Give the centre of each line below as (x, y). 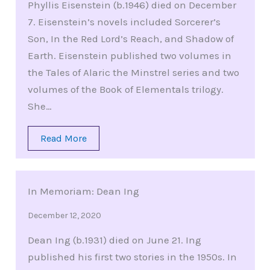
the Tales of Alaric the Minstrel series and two (133, 73)
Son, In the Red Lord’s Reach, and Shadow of (130, 39)
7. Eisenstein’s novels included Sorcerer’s (124, 22)
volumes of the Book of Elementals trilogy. (125, 89)
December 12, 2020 (64, 216)
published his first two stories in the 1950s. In (132, 257)
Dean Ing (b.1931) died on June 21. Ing (114, 240)
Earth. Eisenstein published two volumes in (129, 56)
